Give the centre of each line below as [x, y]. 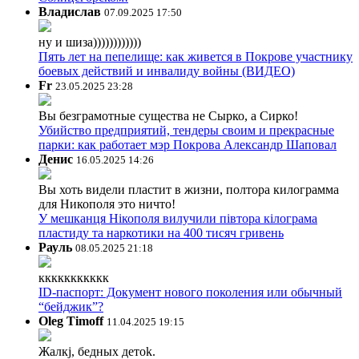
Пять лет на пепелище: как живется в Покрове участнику [196, 56]
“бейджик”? [71, 306]
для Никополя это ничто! [107, 204]
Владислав [70, 11]
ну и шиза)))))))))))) [90, 42]
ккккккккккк [74, 277]
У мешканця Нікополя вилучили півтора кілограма [178, 218]
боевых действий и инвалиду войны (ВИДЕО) [167, 71]
